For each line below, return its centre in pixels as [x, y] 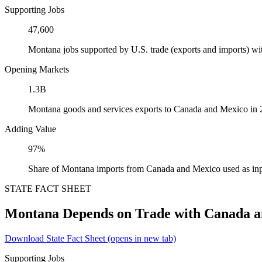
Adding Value [30, 129]
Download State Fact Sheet [55, 238]
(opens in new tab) [141, 238]
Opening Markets [37, 69]
